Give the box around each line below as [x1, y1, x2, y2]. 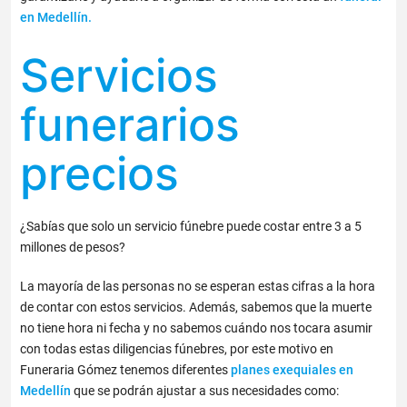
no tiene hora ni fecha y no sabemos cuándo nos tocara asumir [20, 321, 373, 336]
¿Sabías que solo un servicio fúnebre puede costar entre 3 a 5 [20, 219, 362, 234]
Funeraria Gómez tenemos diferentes [20, 362, 232, 378]
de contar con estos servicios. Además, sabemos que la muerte [20, 300, 372, 315]
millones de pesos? [20, 240, 126, 255]
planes [231, 362, 271, 378]
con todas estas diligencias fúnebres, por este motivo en [20, 342, 334, 357]
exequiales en [273, 362, 354, 378]
